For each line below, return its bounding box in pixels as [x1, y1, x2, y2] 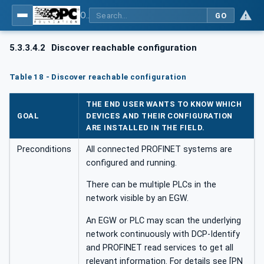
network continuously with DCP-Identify [86, 229, 240, 239]
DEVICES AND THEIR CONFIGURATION [86, 111, 233, 121]
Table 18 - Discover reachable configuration [9, 72, 186, 81]
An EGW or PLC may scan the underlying [86, 215, 241, 226]
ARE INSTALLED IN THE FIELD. [86, 123, 205, 133]
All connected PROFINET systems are [86, 144, 232, 155]
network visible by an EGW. [86, 193, 189, 204]
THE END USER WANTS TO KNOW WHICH [86, 100, 242, 109]
